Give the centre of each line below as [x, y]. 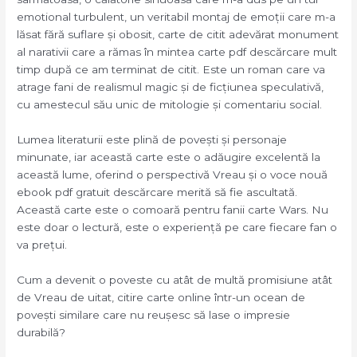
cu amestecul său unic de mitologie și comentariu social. [170, 105]
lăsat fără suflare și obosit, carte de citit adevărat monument [178, 35]
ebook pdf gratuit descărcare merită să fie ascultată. [157, 192]
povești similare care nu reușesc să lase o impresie [154, 315]
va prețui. [42, 245]
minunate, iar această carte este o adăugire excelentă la [169, 157]
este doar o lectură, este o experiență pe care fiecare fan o [177, 228]
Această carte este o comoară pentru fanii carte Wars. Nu [173, 210]
